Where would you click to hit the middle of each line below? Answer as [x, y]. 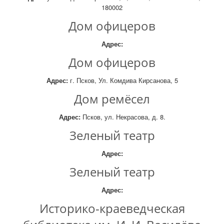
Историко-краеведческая [112, 208]
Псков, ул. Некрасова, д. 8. [123, 117]
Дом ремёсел [112, 99]
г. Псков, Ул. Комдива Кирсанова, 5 [123, 80]
